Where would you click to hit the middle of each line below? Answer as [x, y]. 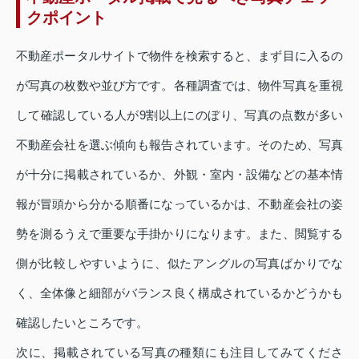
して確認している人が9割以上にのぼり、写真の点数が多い [179, 115]
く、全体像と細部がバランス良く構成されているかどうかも [179, 292]
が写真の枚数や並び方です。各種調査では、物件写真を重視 [179, 85]
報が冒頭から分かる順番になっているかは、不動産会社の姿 [179, 204]
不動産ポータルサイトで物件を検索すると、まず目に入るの [179, 55]
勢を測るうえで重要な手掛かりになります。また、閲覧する [179, 233]
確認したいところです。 [82, 322]
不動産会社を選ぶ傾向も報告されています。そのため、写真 [179, 144]
